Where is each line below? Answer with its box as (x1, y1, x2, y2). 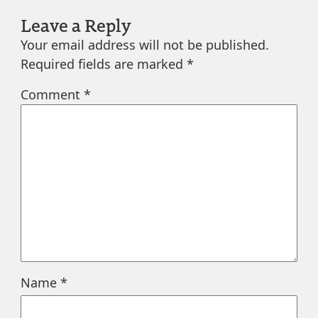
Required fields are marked (20, 55, 187, 72)
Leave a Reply (20, 12, 131, 36)
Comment (20, 85, 84, 103)
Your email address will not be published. (20, 35, 269, 53)
